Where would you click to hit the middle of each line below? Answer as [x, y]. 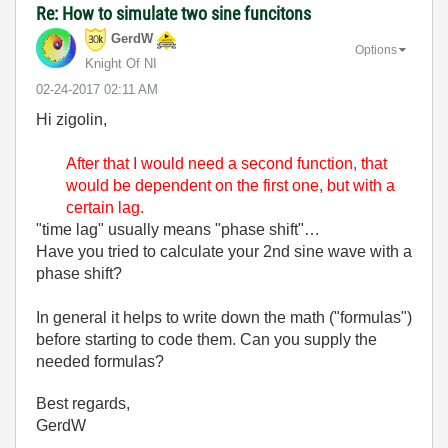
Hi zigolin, [71, 119]
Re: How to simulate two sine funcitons [173, 13]
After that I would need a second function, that [226, 163]
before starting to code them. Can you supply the [206, 339]
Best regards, [83, 403]
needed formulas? [100, 361]
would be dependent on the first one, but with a [230, 185]
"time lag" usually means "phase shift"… [178, 229]
